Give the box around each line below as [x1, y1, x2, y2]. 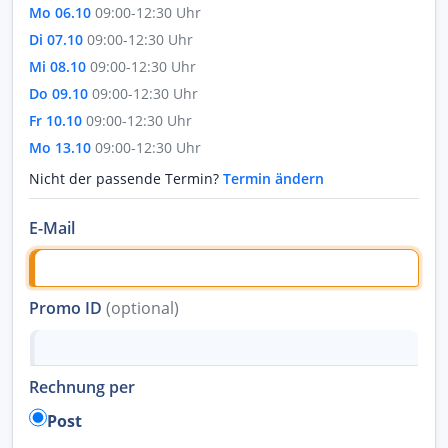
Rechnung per [29, 376, 135, 399]
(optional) [106, 296, 179, 319]
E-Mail [29, 217, 75, 239]
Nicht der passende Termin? [29, 169, 223, 188]
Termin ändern [223, 169, 324, 188]
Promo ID [29, 296, 106, 319]
